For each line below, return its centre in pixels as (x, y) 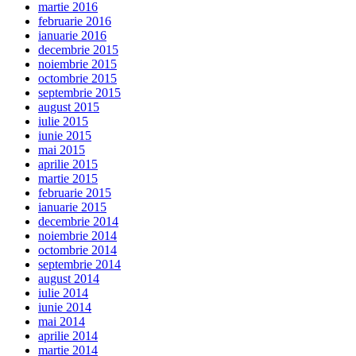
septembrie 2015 (79, 92)
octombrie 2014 (77, 250)
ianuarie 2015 (72, 207)
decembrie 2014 (78, 221)
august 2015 (69, 106)
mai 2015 (62, 149)
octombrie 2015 (77, 78)
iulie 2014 (63, 292)
